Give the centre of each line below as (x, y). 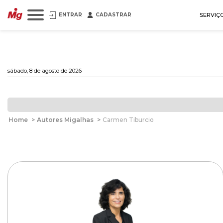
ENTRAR (70, 15)
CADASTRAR (113, 15)
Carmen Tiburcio (128, 120)
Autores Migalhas (65, 120)
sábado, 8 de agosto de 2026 (45, 71)
